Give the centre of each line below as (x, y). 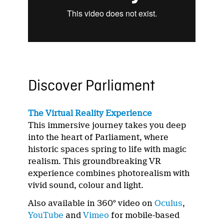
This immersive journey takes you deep (107, 125)
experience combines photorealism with (109, 173)
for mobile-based (144, 215)
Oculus (169, 203)
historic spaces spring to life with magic (107, 149)
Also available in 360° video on (91, 203)
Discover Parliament (92, 87)
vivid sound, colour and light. (86, 185)
